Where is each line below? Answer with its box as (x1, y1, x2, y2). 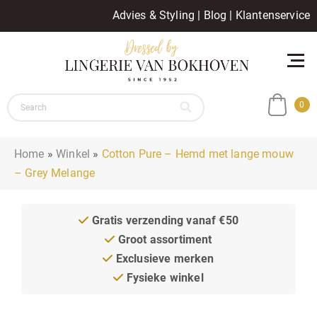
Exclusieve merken (113, 251, 214, 265)
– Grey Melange (14, 166, 96, 180)
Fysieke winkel (123, 270, 204, 284)
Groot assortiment (115, 232, 212, 246)
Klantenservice (235, 8, 310, 22)
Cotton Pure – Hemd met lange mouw (101, 146, 294, 161)
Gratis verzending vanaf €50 (88, 213, 238, 227)
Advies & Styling (112, 8, 195, 22)
